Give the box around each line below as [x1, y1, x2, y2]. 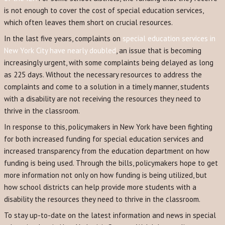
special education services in [123, 34, 215, 43]
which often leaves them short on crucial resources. [4, 18, 173, 27]
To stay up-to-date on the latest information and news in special [4, 210, 216, 220]
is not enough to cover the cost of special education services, [4, 6, 203, 15]
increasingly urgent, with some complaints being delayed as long [4, 58, 213, 67]
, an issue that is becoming [116, 46, 201, 55]
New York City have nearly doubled [4, 46, 116, 55]
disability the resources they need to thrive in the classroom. [4, 194, 200, 204]
